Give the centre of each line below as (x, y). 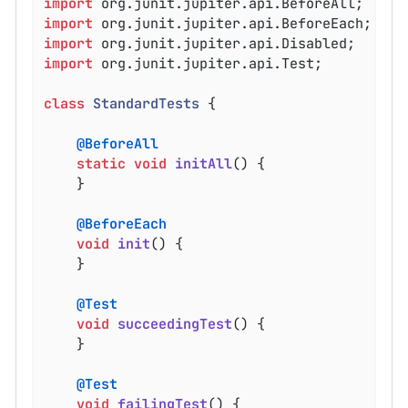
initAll (204, 163)
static (102, 163)
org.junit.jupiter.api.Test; (208, 63)
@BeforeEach (122, 224)
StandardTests (147, 103)
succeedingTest (175, 324)
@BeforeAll (118, 143)
